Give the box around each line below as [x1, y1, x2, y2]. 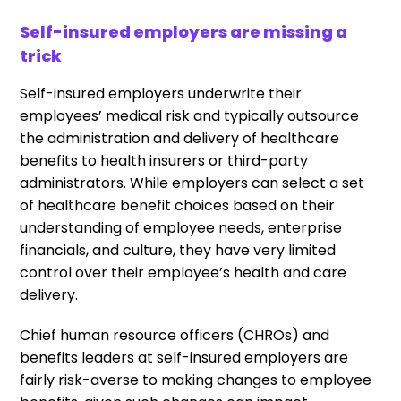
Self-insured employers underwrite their [20, 83, 303, 104]
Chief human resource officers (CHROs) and [20, 325, 330, 346]
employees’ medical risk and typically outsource [20, 106, 360, 126]
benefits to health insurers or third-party [20, 150, 309, 171]
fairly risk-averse [20, 370, 140, 390]
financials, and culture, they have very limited [20, 240, 337, 260]
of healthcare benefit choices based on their [20, 195, 336, 216]
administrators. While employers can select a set [20, 173, 365, 193]
